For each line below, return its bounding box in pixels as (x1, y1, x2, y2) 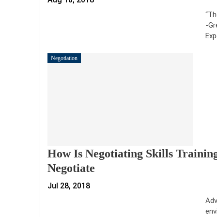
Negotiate (47, 161, 95, 174)
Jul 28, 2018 (47, 181, 90, 190)
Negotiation (51, 54, 77, 62)
